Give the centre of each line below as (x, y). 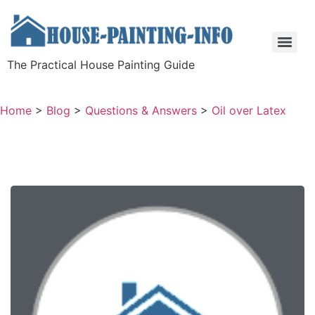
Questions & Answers (141, 110)
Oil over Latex (249, 110)
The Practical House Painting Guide (101, 65)
